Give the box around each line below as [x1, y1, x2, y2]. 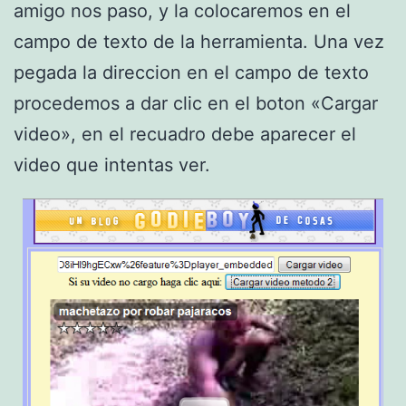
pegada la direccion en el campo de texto [14, 62, 369, 84]
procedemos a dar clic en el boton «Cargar [14, 92, 378, 115]
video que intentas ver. [14, 154, 210, 177]
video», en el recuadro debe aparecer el [14, 123, 356, 146]
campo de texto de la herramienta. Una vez [14, 31, 384, 53]
